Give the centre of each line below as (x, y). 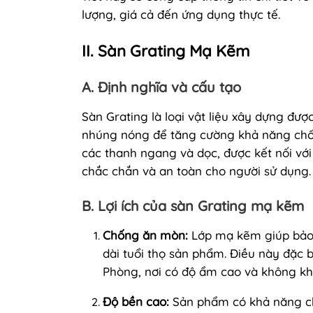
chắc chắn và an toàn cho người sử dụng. (196, 170)
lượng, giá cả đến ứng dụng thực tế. (181, 14)
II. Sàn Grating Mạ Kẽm (166, 51)
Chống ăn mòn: (145, 235)
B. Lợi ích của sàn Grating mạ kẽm (193, 205)
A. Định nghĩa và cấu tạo (161, 87)
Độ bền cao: (136, 301)
